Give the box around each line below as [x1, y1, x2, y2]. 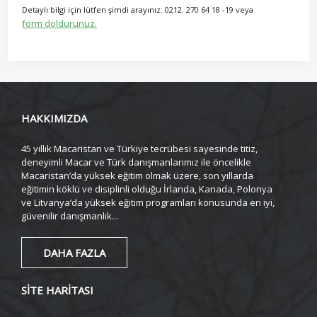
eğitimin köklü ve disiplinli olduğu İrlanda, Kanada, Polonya [21, 183, 272, 195]
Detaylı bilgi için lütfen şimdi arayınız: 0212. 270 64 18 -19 [22, 4, 234, 15]
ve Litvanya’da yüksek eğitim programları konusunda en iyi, [21, 196, 275, 209]
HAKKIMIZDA [21, 111, 87, 125]
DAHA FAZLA [43, 246, 105, 260]
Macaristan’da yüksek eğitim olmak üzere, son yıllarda [21, 169, 253, 182]
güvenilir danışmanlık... [21, 209, 118, 222]
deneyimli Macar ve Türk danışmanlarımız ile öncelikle [21, 156, 251, 168]
